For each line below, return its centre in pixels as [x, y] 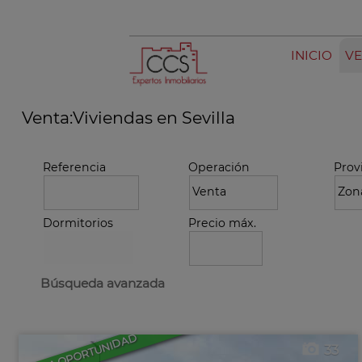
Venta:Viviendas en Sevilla [128, 118]
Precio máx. [222, 223]
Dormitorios [78, 223]
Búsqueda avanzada [103, 283]
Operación [219, 167]
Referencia [74, 167]
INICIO [311, 55]
